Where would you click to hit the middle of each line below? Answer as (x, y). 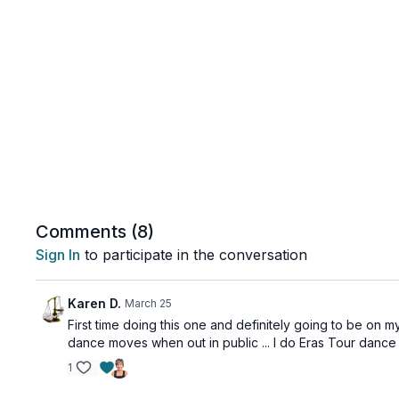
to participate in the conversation (194, 255)
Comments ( (87, 232)
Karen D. (95, 303)
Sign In (58, 255)
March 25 (149, 303)
